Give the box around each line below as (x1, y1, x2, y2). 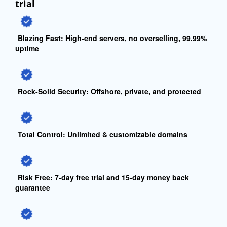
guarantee (15, 182, 50, 193)
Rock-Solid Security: (18, 86, 89, 96)
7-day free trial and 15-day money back (53, 172, 189, 182)
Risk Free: (18, 172, 53, 182)
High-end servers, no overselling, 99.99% (63, 32, 207, 43)
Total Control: (18, 129, 65, 139)
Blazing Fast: (18, 32, 63, 43)
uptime (15, 43, 39, 53)
